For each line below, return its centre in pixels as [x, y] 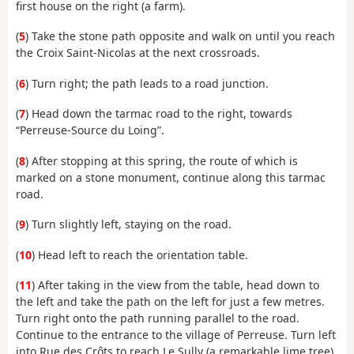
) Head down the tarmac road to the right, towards [159, 114]
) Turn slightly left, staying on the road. [128, 224]
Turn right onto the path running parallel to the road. [158, 318]
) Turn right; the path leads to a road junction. [147, 83]
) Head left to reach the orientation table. [140, 254]
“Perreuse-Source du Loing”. [90, 130]
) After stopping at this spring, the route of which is [162, 160]
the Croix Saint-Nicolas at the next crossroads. [138, 53]
